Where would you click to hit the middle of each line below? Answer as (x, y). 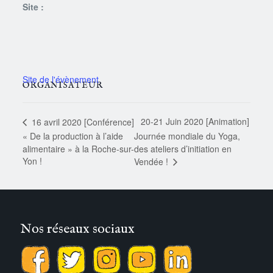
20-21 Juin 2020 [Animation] (195, 122)
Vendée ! (153, 162)
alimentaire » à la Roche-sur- (78, 148)
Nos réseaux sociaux (77, 229)
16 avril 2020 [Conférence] (81, 122)
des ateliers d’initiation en (183, 149)
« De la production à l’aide (73, 136)
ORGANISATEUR (62, 86)
